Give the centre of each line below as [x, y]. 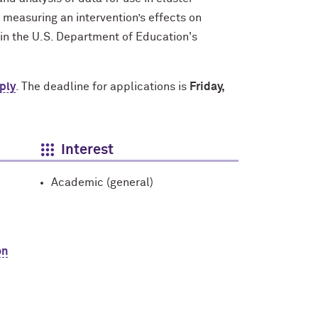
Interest [87, 149]
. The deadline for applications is [103, 86]
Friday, [207, 86]
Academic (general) [102, 182]
